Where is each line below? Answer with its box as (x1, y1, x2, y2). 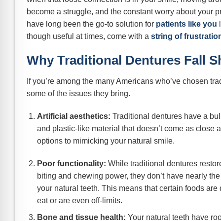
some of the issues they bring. (27, 89, 130, 98)
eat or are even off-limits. (37, 196, 122, 205)
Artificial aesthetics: (37, 111, 110, 120)
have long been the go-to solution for (27, 19, 156, 28)
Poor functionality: (37, 159, 106, 168)
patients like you (156, 19, 217, 28)
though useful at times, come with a (27, 32, 151, 40)
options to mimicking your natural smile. (37, 136, 175, 145)
